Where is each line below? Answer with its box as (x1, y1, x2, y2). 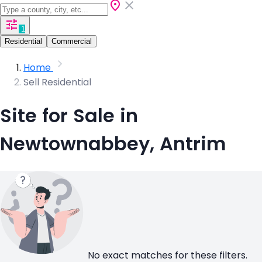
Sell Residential (23, 77, 91, 87)
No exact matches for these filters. (88, 250, 247, 260)
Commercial (51, 36, 92, 46)
